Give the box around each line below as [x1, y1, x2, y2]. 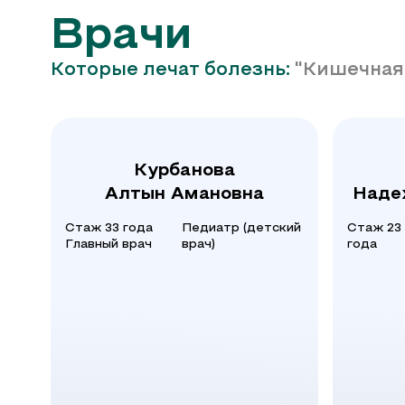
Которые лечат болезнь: [51, 61, 295, 79]
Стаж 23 [347, 222, 401, 234]
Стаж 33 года [65, 222, 153, 234]
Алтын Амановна [104, 186, 265, 202]
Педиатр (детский [182, 222, 301, 234]
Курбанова [134, 163, 235, 179]
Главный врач [65, 239, 152, 250]
